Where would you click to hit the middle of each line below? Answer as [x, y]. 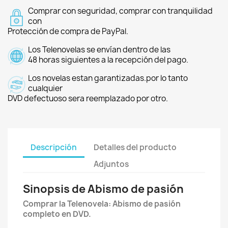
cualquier [45, 88]
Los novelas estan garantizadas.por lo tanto [108, 78]
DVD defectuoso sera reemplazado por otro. [88, 98]
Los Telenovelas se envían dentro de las [99, 50]
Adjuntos [111, 164]
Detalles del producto [135, 147]
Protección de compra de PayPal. [68, 31]
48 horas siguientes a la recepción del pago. [108, 60]
